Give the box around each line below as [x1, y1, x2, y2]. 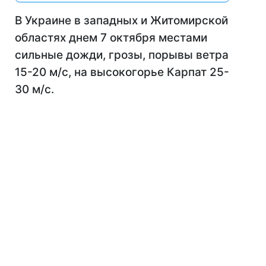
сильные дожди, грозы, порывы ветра [15, 48, 229, 62]
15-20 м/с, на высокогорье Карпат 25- [15, 65, 229, 79]
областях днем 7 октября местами [15, 31, 207, 45]
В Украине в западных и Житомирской [15, 14, 228, 27]
